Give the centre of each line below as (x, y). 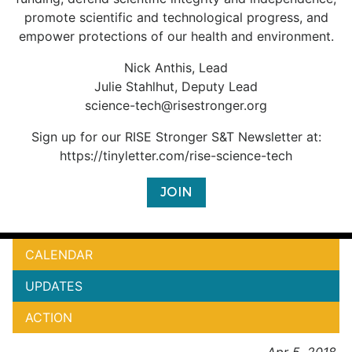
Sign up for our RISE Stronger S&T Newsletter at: (176, 137)
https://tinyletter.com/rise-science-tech (176, 156)
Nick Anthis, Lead (176, 68)
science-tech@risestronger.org (176, 105)
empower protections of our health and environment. (176, 36)
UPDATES (54, 286)
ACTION (49, 317)
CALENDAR (59, 255)
